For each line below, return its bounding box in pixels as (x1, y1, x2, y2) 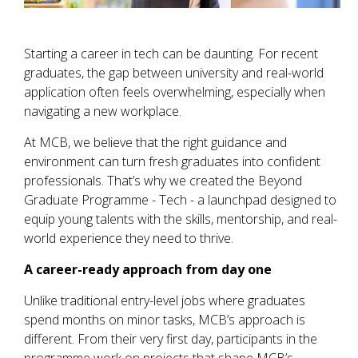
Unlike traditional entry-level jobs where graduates (24, 292, 305, 310)
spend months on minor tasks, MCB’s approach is (24, 311, 305, 329)
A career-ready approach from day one (24, 261, 272, 279)
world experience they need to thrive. (24, 229, 233, 248)
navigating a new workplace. (24, 102, 181, 121)
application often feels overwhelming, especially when (24, 83, 325, 101)
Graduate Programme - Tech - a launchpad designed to (24, 191, 336, 209)
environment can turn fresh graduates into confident (24, 153, 320, 171)
